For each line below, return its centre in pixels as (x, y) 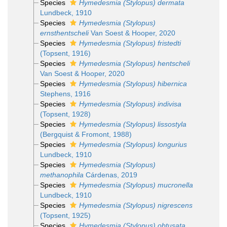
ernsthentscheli (64, 33)
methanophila (62, 175)
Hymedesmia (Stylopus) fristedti (130, 43)
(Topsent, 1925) (65, 215)
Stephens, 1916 (65, 94)
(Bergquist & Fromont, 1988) (86, 134)
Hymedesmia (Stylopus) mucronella (136, 185)
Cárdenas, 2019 (110, 175)
